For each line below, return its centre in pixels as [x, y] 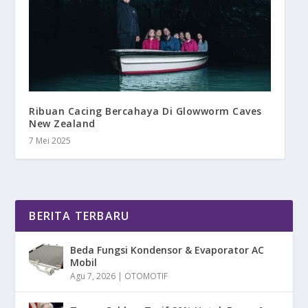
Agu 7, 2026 [93, 276]
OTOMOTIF [146, 276]
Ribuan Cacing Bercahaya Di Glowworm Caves [145, 111]
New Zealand [62, 123]
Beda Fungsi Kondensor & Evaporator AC [167, 250]
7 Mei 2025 [50, 140]
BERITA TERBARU [79, 216]
